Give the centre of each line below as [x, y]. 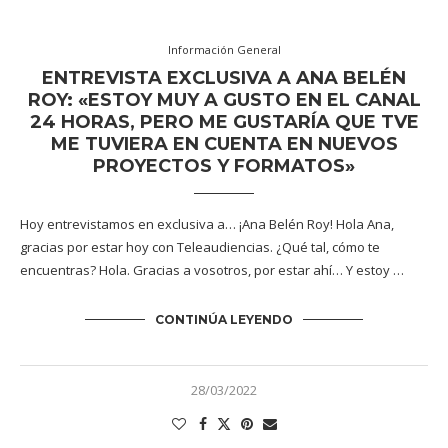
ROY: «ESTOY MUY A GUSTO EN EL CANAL [224, 100]
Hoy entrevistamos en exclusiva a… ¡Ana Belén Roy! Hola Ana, [207, 224]
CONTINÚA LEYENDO [224, 319]
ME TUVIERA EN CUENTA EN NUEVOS [224, 144]
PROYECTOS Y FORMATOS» [224, 166]
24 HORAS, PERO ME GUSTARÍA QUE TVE [224, 122]
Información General [224, 49]
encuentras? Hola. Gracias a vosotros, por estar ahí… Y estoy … [212, 270]
